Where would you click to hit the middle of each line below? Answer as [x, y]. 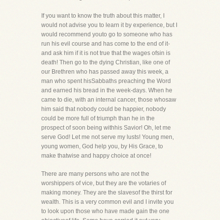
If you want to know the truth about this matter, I [103, 16]
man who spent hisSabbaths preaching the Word [106, 81]
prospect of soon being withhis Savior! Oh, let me [106, 128]
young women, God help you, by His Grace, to [102, 146]
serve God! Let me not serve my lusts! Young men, [108, 137]
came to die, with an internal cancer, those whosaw [109, 100]
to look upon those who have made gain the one [105, 211]
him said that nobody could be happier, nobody [104, 109]
